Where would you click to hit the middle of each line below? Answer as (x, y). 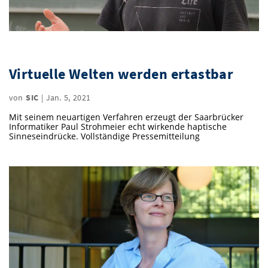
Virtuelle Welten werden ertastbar (121, 74)
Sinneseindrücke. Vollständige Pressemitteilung (104, 136)
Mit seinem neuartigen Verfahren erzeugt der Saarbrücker (126, 117)
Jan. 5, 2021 (68, 97)
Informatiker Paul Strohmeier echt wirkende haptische (118, 126)
